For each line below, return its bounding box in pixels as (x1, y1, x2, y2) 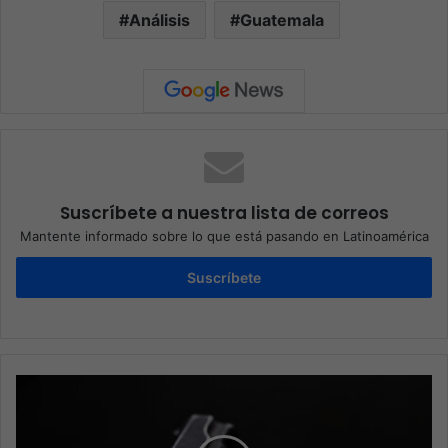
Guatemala (240, 9, 324, 30)
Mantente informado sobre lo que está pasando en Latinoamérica (19, 227, 429, 244)
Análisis (129, 9, 190, 30)
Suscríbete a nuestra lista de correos (59, 200, 389, 225)
